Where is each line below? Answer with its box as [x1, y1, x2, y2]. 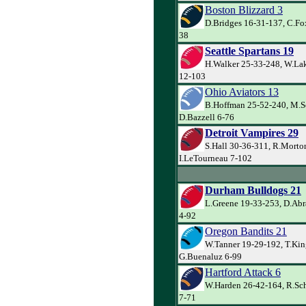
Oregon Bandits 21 [205, 225, 287, 237]
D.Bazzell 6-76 [179, 111, 234, 122]
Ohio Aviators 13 [205, 85, 279, 98]
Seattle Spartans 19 [205, 44, 294, 57]
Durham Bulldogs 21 [205, 184, 301, 196]
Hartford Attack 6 [205, 266, 281, 278]
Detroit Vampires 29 [205, 126, 298, 139]
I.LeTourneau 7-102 [179, 152, 252, 163]
